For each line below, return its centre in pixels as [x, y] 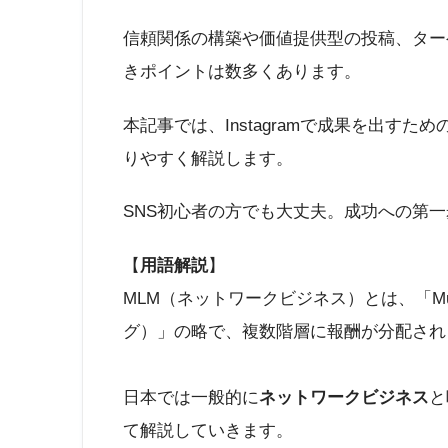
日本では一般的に [191, 397]
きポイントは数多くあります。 [242, 72]
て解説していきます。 [208, 430]
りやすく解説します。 [208, 158]
